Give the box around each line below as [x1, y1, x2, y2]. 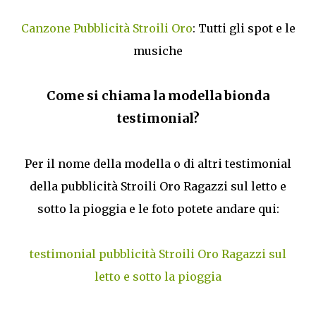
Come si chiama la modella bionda [47, 87, 269, 104]
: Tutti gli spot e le [192, 21, 296, 36]
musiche [133, 44, 183, 59]
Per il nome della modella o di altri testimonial [25, 157, 291, 171]
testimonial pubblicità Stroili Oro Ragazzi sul [30, 247, 286, 262]
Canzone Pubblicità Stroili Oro [20, 21, 193, 36]
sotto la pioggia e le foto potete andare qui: [37, 202, 279, 217]
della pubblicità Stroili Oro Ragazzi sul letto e [30, 179, 286, 194]
